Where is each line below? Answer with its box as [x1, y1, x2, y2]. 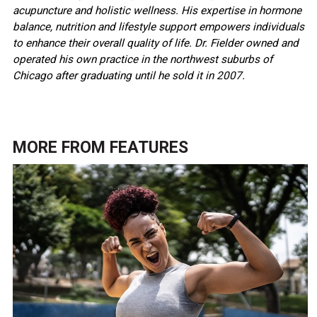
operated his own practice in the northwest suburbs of [12, 52, 272, 66]
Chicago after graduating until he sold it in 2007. [12, 69, 245, 82]
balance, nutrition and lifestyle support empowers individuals [12, 20, 304, 33]
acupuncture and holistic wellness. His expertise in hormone [12, 4, 301, 17]
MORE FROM [12, 137, 110, 157]
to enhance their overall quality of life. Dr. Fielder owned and [12, 36, 299, 50]
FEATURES [109, 137, 188, 157]
